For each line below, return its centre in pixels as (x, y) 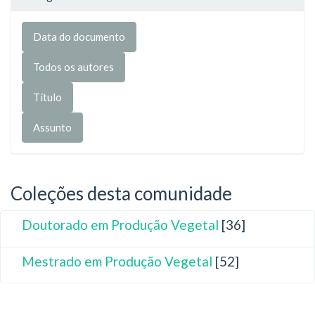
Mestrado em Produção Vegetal (117, 261)
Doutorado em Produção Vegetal (120, 225)
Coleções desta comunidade (121, 193)
